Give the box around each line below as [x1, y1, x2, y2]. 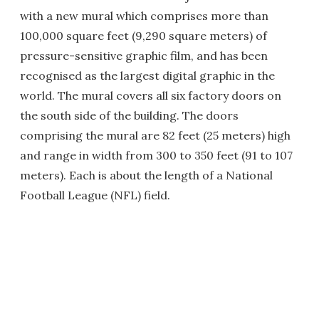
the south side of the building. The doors [20, 108, 239, 122]
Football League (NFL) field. [20, 188, 170, 202]
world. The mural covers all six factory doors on [20, 88, 281, 103]
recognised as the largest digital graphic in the [20, 68, 275, 83]
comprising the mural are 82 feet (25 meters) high [20, 128, 291, 142]
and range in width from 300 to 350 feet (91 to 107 [20, 148, 293, 162]
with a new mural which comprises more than [20, 9, 268, 23]
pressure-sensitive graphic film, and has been [20, 48, 268, 63]
